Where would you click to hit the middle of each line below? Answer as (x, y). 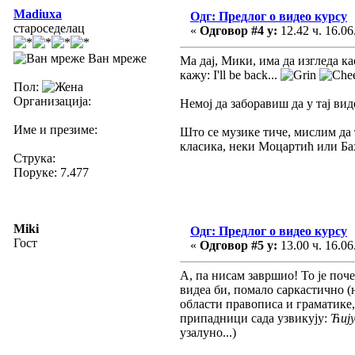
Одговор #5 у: (239, 245)
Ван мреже (116, 58)
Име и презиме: (55, 129)
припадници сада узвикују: (255, 318)
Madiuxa (38, 13)
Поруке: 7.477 (51, 172)
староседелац (49, 28)
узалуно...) (208, 332)
